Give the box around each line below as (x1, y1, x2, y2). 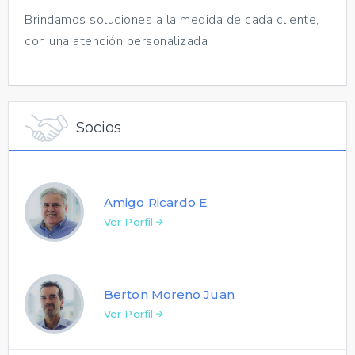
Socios (76, 118, 121, 136)
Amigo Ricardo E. (104, 194, 210, 210)
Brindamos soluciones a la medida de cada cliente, (25, 10, 319, 29)
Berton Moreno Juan (104, 286, 235, 302)
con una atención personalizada (25, 32, 208, 50)
